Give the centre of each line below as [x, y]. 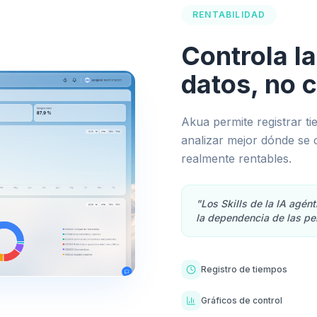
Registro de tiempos [244, 269]
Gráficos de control [242, 300]
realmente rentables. [236, 158]
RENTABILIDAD [229, 14]
